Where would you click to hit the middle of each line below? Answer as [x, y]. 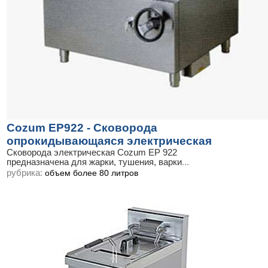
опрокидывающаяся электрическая [109, 141]
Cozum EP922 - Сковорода [82, 128]
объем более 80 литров [92, 173]
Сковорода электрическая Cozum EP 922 [92, 153]
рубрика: [26, 173]
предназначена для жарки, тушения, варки [94, 162]
